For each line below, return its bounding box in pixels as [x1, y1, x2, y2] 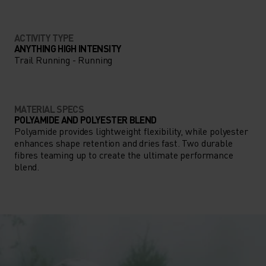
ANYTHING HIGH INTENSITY [14, 42, 122, 55]
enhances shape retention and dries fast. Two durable [14, 136, 233, 149]
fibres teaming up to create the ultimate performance [14, 148, 233, 161]
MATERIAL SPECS [14, 102, 84, 115]
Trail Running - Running [14, 53, 113, 66]
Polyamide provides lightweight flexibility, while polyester [14, 124, 248, 137]
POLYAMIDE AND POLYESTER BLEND [14, 113, 157, 126]
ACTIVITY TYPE [14, 31, 74, 44]
